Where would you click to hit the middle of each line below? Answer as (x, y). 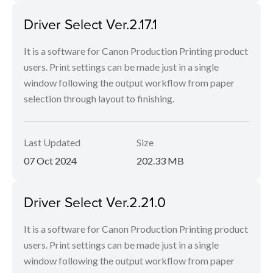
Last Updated (52, 142)
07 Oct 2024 (50, 161)
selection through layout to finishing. (99, 98)
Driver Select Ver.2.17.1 (90, 24)
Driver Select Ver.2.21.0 (95, 202)
